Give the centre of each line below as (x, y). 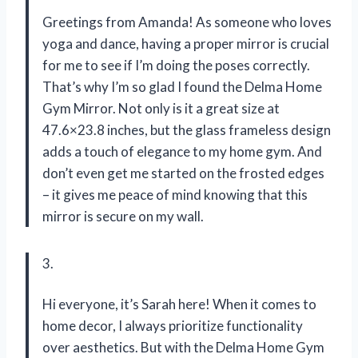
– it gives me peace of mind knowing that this (175, 195)
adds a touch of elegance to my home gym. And (182, 152)
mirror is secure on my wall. (123, 217)
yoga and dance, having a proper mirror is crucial (186, 44)
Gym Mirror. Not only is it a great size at (161, 109)
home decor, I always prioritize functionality (173, 326)
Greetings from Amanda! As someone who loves (187, 22)
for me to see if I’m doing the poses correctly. (176, 66)
